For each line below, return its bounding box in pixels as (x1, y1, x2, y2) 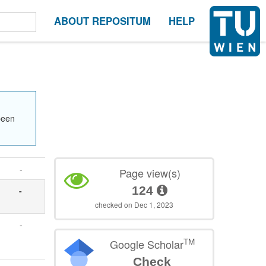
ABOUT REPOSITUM (54, 14, 151, 28)
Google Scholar (109, 236, 183, 252)
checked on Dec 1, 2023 (95, 199, 174, 210)
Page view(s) (119, 164, 180, 180)
